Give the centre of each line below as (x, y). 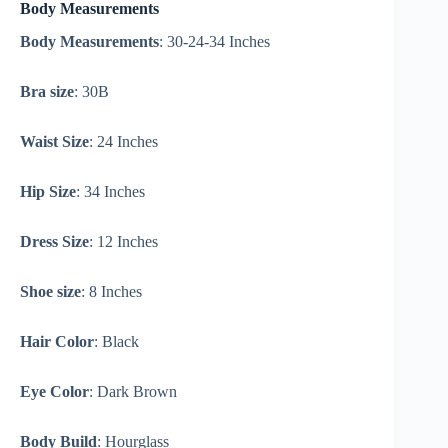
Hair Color (57, 341)
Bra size (47, 91)
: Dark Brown (133, 391)
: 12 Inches (123, 241)
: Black (116, 341)
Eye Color (54, 391)
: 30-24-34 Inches (214, 41)
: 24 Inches (123, 141)
